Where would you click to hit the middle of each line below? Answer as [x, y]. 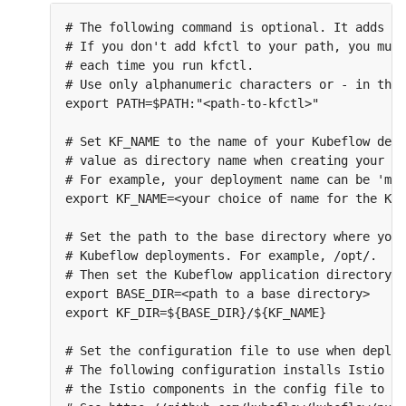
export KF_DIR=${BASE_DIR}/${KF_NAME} [196, 312]
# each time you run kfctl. [159, 65]
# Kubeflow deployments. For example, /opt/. [221, 255]
